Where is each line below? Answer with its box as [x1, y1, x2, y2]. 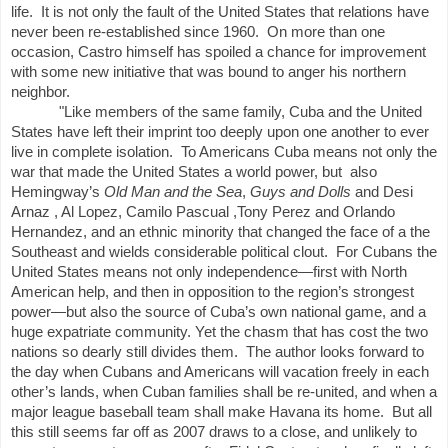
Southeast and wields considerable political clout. [11, 244, 328, 261]
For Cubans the [336, 244, 437, 261]
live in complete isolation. [11, 144, 173, 161]
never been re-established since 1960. [11, 24, 259, 41]
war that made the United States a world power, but [11, 164, 346, 181]
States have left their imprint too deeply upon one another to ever [11, 124, 429, 141]
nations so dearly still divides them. [11, 344, 242, 361]
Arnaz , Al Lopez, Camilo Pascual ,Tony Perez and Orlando [11, 204, 395, 221]
